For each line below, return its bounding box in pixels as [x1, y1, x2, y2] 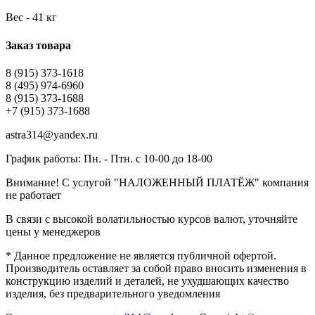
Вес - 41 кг [6, 11, 57, 24]
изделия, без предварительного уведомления [6, 287, 220, 300]
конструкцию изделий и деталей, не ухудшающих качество [6, 274, 289, 287]
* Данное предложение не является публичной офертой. [6, 249, 276, 262]
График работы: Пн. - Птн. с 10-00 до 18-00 [6, 152, 212, 165]
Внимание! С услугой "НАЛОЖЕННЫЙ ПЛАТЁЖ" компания [6, 176, 309, 188]
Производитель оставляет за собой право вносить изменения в [6, 262, 307, 274]
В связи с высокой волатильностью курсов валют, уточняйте [6, 212, 297, 225]
